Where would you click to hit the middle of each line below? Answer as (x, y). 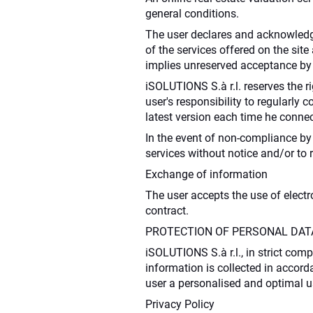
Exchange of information (206, 174)
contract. (167, 210)
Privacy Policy (180, 304)
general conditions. (192, 13)
